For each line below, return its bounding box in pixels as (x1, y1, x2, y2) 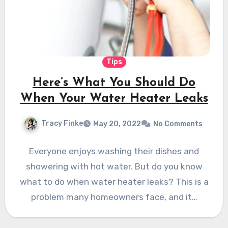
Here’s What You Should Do (33, 76, 195, 89)
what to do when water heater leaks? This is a (19, 176, 209, 187)
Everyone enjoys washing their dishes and (29, 146, 199, 156)
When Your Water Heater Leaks (20, 92, 208, 105)
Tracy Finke (41, 119, 83, 128)
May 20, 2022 (93, 119, 141, 128)
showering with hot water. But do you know (25, 161, 203, 172)
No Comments (153, 119, 203, 128)
